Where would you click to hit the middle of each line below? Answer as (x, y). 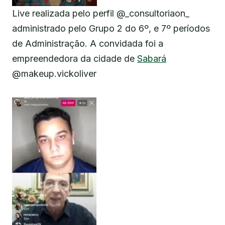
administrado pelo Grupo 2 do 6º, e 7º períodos (111, 29)
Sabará (152, 59)
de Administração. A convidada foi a (88, 44)
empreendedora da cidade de (75, 59)
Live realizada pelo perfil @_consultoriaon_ (101, 14)
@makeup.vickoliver (54, 74)
